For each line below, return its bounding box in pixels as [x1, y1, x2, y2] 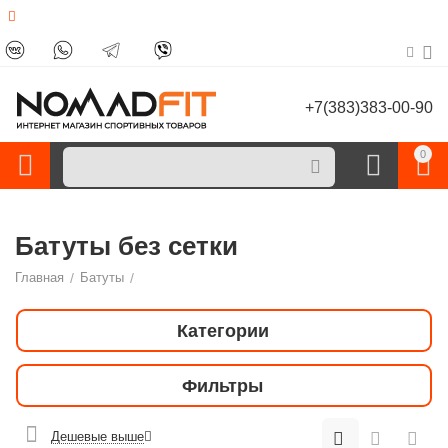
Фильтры [182, 375, 263, 396]
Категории [176, 320, 269, 341]
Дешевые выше [51, 428, 145, 444]
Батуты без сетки [15, 231, 238, 261]
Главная [15, 270, 65, 285]
